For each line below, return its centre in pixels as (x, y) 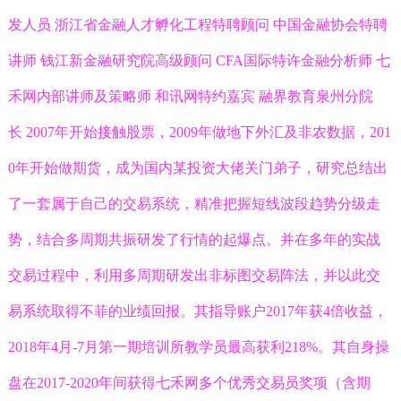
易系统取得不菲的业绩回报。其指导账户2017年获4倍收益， (197, 311)
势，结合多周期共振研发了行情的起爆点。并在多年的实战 (194, 240)
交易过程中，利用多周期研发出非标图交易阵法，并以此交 (194, 276)
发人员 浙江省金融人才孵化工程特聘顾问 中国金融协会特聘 (197, 25)
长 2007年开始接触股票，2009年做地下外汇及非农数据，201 (199, 132)
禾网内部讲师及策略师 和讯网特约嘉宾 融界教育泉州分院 (190, 97)
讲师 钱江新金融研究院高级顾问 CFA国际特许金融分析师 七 (199, 61)
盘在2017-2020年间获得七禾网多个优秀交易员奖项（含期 (189, 383)
